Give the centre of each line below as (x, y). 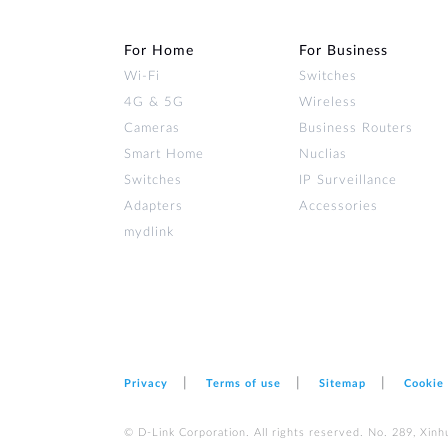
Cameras (152, 128)
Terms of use (243, 383)
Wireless (328, 102)
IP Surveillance (348, 180)
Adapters (153, 206)
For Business (343, 51)
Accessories (338, 206)
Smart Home (164, 154)
